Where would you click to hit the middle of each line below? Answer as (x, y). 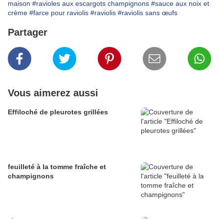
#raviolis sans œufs (148, 13)
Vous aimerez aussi (53, 93)
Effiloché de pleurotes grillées (58, 112)
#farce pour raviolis (59, 13)
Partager (28, 33)
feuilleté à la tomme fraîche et (57, 167)
